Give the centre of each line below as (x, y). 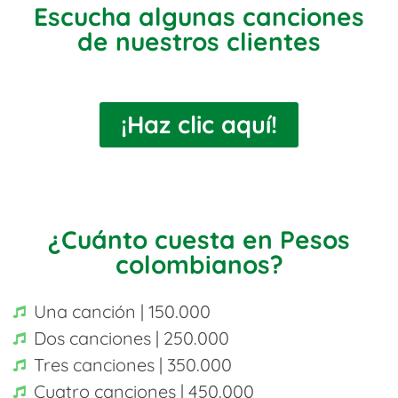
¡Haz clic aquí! (199, 124)
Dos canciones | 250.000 (131, 338)
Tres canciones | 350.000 (132, 364)
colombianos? (199, 264)
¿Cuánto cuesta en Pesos (199, 239)
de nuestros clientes (199, 41)
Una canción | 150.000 (122, 311)
